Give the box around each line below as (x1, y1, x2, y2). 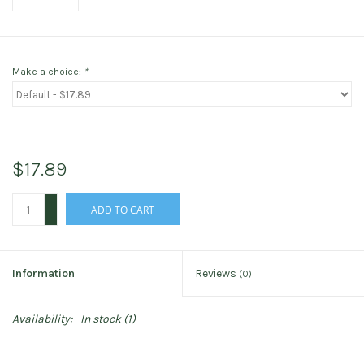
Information (12, 266, 75, 281)
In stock (80, 312, 121, 327)
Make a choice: (12, 66, 84, 78)
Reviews (195, 266, 239, 281)
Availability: (12, 312, 72, 327)
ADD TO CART (91, 203, 154, 218)
